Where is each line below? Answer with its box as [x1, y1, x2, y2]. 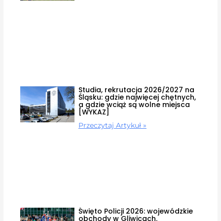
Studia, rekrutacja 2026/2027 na [78, 84, 194, 95]
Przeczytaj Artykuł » [78, 120, 147, 130]
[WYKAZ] [78, 107, 110, 117]
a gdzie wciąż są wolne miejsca [78, 99, 190, 110]
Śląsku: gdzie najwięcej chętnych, [78, 92, 196, 102]
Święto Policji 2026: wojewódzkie [78, 206, 193, 217]
